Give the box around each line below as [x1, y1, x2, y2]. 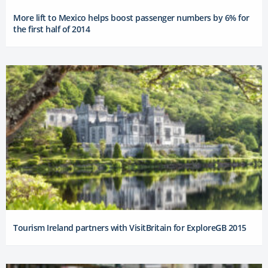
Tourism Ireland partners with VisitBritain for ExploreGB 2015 [13, 221, 246, 233]
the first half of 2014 [13, 23, 90, 35]
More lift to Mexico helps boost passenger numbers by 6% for [13, 11, 249, 23]
